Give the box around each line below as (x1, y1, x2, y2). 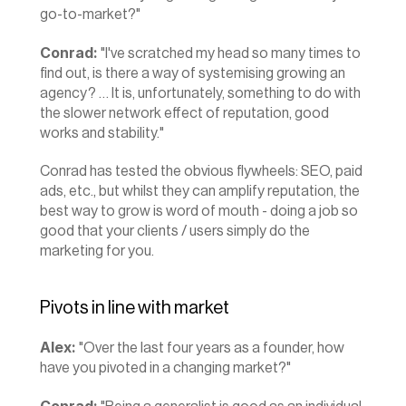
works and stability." (40, 126, 164, 140)
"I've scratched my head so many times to (98, 46, 361, 61)
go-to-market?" (40, 7, 140, 22)
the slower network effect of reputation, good (40, 106, 329, 121)
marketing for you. (40, 244, 154, 258)
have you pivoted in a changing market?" (40, 361, 291, 375)
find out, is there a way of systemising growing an (40, 66, 345, 81)
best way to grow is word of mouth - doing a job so (40, 204, 358, 218)
